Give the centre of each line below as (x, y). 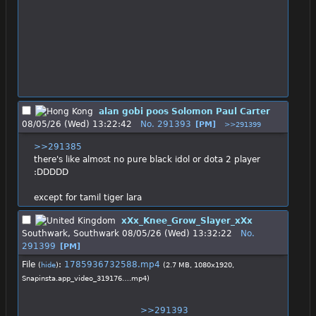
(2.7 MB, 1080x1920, (199, 265)
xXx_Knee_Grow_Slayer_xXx (187, 220)
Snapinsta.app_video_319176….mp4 (84, 278)
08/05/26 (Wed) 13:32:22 (177, 233)
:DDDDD (51, 172)
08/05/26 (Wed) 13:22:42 (77, 124)
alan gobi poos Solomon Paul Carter (184, 111)
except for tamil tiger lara (87, 197)
